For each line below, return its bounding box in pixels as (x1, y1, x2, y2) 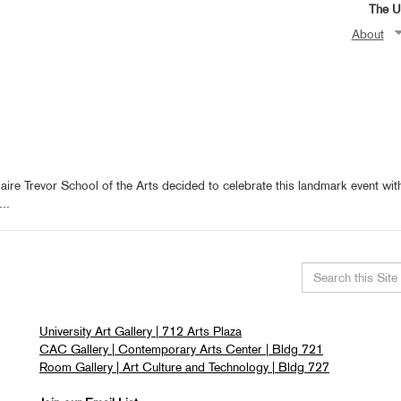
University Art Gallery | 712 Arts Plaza (39, 323, 242, 339)
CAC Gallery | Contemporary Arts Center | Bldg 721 (39, 341, 323, 357)
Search (301, 294, 339, 310)
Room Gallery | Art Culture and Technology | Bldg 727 (39, 359, 329, 375)
